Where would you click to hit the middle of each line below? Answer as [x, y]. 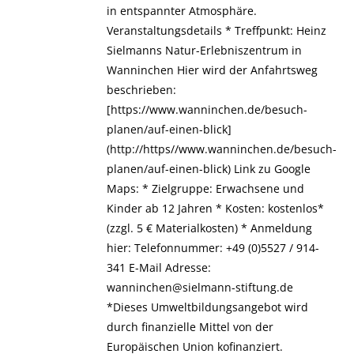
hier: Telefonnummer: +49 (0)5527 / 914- [213, 248]
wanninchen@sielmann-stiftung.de [200, 287]
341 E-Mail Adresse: [158, 267]
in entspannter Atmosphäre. [181, 11]
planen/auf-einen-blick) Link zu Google [208, 169]
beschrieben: [141, 90]
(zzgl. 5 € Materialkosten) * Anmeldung [209, 228]
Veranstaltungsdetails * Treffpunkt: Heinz [216, 30]
